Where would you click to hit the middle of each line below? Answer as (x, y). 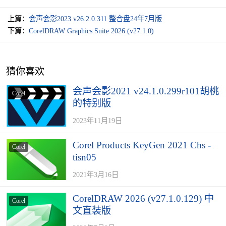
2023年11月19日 (97, 121)
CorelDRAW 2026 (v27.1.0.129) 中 (143, 199)
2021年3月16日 (96, 174)
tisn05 (84, 157)
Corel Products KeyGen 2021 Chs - (142, 145)
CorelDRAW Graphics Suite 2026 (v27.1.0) (91, 31)
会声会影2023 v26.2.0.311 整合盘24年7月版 (95, 19)
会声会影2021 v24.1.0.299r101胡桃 (146, 91)
